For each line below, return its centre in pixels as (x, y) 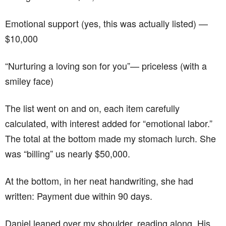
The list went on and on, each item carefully (92, 108)
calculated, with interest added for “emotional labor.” (109, 123)
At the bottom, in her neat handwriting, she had (99, 181)
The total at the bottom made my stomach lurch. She (110, 138)
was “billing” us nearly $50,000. (68, 154)
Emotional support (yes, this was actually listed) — (106, 23)
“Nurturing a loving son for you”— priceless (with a (106, 66)
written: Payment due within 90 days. (79, 196)
